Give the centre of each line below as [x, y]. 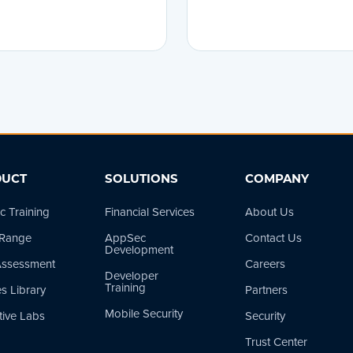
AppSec [125, 238]
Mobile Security [143, 314]
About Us [269, 212]
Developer [131, 276]
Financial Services [149, 212]
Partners [266, 290]
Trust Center [276, 342]
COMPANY [277, 180]
